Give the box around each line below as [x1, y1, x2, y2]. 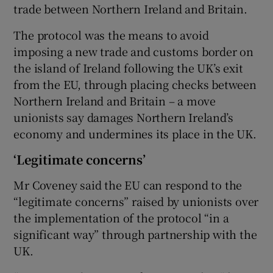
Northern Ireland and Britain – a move [13, 92, 216, 108]
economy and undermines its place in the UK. [13, 125, 257, 141]
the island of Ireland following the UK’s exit [13, 59, 243, 76]
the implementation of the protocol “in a [13, 209, 229, 225]
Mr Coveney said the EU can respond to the [13, 176, 243, 193]
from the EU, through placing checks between [13, 76, 257, 92]
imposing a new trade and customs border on [13, 43, 254, 59]
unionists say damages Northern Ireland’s [13, 108, 233, 125]
